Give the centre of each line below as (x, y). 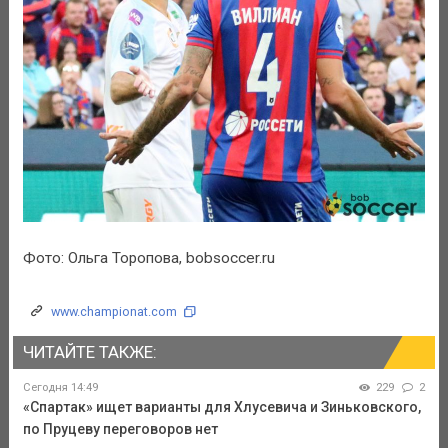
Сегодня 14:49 (60, 387)
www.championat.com (113, 311)
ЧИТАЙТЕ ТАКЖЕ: (89, 351)
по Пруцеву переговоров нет (120, 428)
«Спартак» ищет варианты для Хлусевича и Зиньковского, (221, 406)
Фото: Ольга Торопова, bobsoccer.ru (148, 258)
